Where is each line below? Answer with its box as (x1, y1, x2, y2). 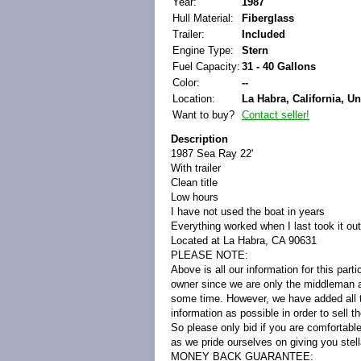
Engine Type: (172, 44, 234, 56)
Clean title (171, 176, 218, 189)
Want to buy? (172, 109, 234, 121)
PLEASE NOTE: (171, 249, 248, 261)
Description (171, 133, 228, 145)
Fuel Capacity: (172, 60, 240, 73)
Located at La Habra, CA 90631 (171, 234, 317, 247)
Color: (172, 77, 200, 89)
